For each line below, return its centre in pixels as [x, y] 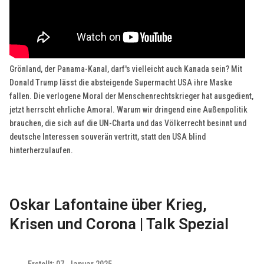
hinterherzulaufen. [42, 151]
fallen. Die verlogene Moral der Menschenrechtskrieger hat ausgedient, [132, 96]
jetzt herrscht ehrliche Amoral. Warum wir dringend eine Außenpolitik [129, 110]
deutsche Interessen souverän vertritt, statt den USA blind [108, 137]
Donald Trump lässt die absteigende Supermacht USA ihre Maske [121, 83]
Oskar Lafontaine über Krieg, [108, 205]
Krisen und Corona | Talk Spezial [119, 224]
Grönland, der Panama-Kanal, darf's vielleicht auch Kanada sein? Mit [126, 69]
